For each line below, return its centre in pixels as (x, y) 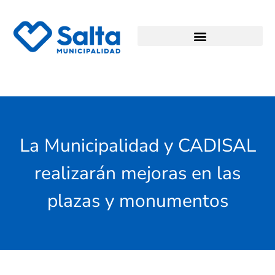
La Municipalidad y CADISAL (137, 145)
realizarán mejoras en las (137, 173)
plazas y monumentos (137, 201)
